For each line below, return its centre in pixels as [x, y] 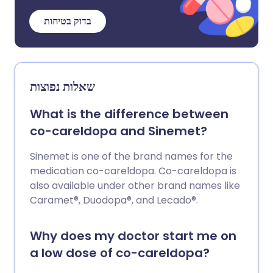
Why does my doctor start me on [133, 236]
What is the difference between [129, 114]
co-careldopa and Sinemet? [119, 131]
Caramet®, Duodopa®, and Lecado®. [114, 200]
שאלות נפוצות [62, 87]
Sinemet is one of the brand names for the [131, 156]
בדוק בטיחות [68, 21]
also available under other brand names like [135, 186]
